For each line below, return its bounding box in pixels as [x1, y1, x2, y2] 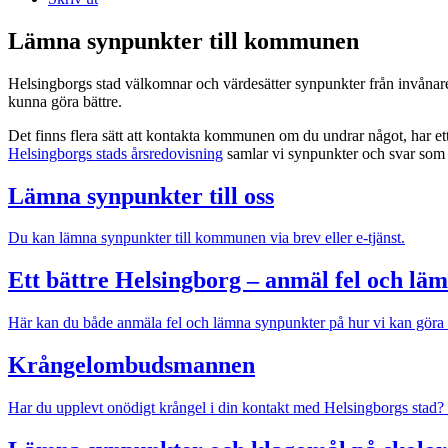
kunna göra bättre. [8, 92, 122, 110]
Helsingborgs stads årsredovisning [8, 144, 223, 162]
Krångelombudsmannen [8, 352, 255, 379]
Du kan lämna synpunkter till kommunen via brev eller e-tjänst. [8, 229, 405, 247]
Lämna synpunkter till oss [8, 182, 274, 209]
